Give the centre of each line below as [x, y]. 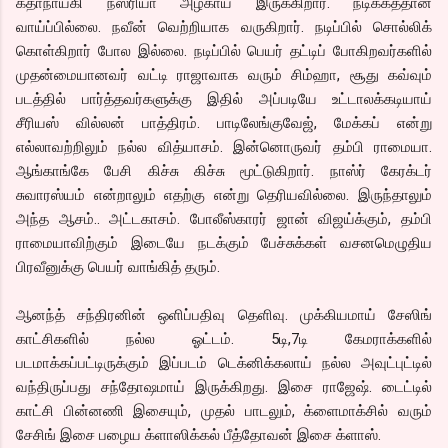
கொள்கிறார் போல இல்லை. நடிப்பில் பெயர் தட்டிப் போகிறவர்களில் [224, 50]
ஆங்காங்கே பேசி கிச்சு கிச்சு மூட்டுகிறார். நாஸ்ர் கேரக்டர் [224, 170]
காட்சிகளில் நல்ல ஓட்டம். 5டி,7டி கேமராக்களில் [224, 338]
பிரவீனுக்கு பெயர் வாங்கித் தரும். [118, 266]
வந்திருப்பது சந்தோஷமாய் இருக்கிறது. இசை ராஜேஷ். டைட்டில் [224, 386]
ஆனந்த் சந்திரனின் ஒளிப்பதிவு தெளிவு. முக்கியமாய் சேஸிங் [224, 314]
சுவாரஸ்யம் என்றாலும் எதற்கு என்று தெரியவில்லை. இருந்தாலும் [224, 194]
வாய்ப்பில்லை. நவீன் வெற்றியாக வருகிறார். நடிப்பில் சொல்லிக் [224, 26]
